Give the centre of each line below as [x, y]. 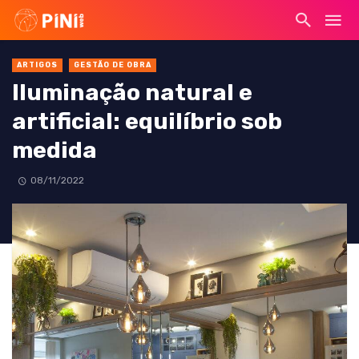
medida [54, 150]
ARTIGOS [37, 65]
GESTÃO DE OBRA [113, 65]
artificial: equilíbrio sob [147, 121]
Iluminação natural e [132, 93]
